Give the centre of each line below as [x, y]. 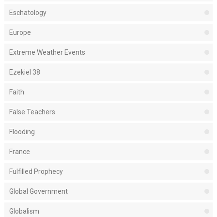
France [19, 152]
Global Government [38, 192]
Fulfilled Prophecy [36, 172]
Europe [20, 33]
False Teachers [32, 112]
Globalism [24, 211]
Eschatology [28, 13]
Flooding [22, 132]
